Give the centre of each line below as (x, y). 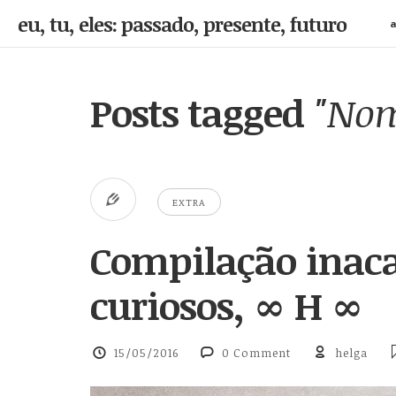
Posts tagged (202, 113)
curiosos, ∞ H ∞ (226, 305)
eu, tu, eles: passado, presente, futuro (182, 24)
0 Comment (257, 353)
